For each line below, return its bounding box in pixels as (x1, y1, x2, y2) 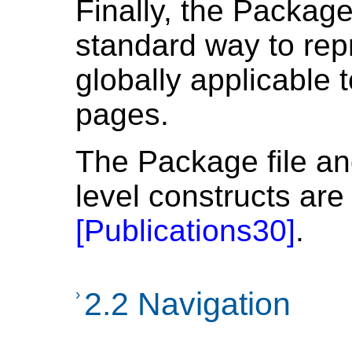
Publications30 (84, 214, 287, 248)
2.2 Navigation (84, 286, 291, 323)
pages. (75, 97, 169, 132)
